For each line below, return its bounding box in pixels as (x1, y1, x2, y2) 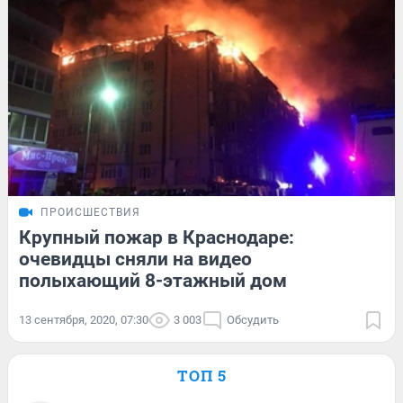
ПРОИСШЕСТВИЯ (40, 206, 140, 219)
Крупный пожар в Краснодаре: (19, 227, 294, 249)
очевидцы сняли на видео (19, 248, 252, 271)
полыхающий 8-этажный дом (19, 270, 287, 292)
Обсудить (227, 313, 279, 327)
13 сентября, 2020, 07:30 (19, 313, 148, 327)
